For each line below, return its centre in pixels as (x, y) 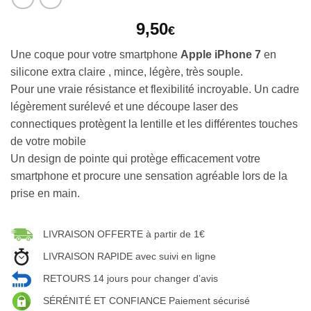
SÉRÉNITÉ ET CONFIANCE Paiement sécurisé (146, 300)
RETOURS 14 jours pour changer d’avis (131, 278)
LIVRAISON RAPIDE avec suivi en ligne (129, 256)
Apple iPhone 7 (221, 54)
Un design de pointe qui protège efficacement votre (135, 158)
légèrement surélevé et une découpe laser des (124, 106)
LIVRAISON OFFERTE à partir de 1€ (124, 234)
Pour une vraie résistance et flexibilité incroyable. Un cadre (155, 89)
